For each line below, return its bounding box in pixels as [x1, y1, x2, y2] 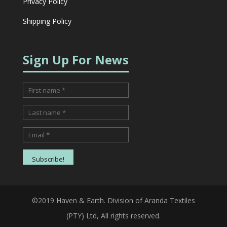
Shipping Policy [22, 16, 71, 26]
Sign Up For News [22, 51, 129, 68]
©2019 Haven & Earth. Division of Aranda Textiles [31, 196, 195, 206]
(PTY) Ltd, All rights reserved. [66, 211, 161, 221]
